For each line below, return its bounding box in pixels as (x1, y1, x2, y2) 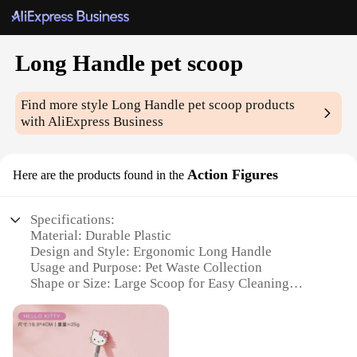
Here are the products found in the (13, 168, 184, 182)
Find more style (21, 97, 112, 113)
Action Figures (187, 167, 278, 183)
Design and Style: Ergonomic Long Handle (30, 244, 273, 260)
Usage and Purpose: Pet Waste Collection (30, 260, 263, 276)
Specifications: (30, 212, 116, 228)
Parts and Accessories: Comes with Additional (30, 308, 291, 324)
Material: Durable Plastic (30, 228, 172, 244)
